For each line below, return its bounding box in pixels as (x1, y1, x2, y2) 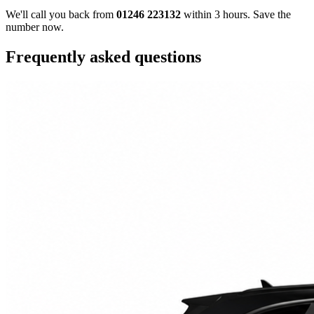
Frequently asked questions (6, 48, 201, 67)
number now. (6, 21, 64, 34)
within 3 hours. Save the (181, 8, 291, 21)
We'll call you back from (6, 8, 116, 21)
